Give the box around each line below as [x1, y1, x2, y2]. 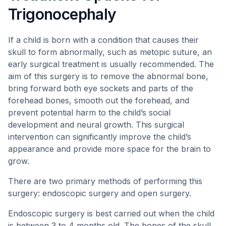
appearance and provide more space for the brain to [8, 144, 211, 154]
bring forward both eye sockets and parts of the [8, 83, 193, 93]
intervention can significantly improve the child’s [8, 132, 191, 142]
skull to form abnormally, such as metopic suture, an [8, 47, 212, 57]
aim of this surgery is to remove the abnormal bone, [8, 71, 208, 81]
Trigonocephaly [8, 5, 117, 23]
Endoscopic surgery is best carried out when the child [8, 208, 214, 218]
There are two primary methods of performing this [8, 176, 202, 186]
